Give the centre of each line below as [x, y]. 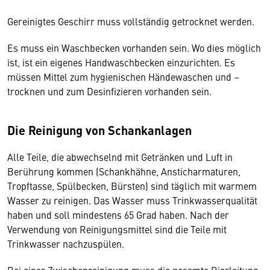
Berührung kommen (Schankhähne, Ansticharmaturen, [124, 171]
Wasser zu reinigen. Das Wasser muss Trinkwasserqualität [132, 200]
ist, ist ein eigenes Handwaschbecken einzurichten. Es [121, 62]
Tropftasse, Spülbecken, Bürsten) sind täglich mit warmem [132, 186]
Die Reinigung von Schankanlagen [101, 130]
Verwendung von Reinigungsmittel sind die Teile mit [117, 229]
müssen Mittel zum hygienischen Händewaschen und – [123, 77]
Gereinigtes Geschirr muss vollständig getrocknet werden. [132, 21]
